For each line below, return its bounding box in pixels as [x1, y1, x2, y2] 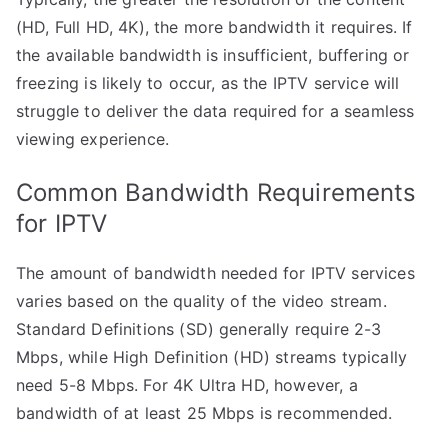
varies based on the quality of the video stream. [16, 290, 387, 311]
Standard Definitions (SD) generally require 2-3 [16, 318, 382, 339]
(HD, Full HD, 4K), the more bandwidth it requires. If [16, 16, 413, 37]
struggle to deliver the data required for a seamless [16, 100, 415, 121]
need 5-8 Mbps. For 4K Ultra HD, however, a [16, 374, 358, 395]
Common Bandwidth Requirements [16, 177, 417, 207]
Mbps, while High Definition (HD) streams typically [16, 346, 408, 367]
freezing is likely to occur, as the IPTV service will [16, 72, 400, 93]
